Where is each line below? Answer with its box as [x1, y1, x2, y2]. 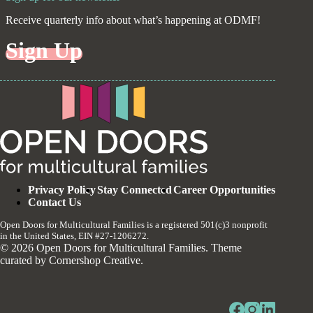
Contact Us [28, 196, 81, 209]
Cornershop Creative [49, 254, 140, 267]
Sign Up [6, 38, 82, 64]
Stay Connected [97, 184, 173, 196]
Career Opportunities [173, 184, 276, 196]
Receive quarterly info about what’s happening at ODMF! [6, 14, 261, 27]
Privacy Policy [28, 184, 96, 196]
